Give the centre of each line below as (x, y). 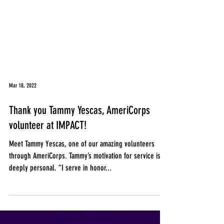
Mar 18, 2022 (23, 105)
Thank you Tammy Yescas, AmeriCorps (79, 130)
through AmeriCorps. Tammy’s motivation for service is (85, 176)
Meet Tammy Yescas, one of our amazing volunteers (82, 164)
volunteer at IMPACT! (48, 145)
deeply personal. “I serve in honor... (60, 188)
